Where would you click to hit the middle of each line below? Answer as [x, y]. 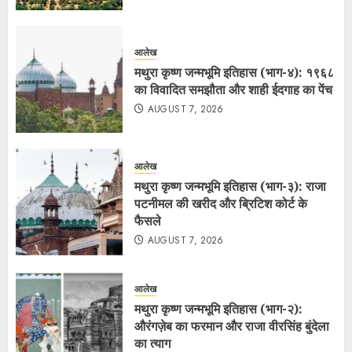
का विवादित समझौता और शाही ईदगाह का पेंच [233, 89]
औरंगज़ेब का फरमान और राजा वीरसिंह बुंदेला [232, 326]
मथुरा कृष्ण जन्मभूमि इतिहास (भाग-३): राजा [230, 186]
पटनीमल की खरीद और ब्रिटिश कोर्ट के [221, 203]
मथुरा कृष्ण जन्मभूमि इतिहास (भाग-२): [218, 308]
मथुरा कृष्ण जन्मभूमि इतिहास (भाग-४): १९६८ [234, 72]
